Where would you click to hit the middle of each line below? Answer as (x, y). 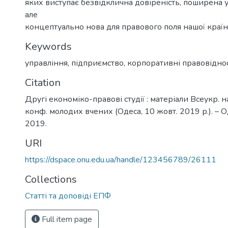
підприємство (97, 63)
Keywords (48, 46)
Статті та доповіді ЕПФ (68, 196)
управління (46, 63)
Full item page (66, 219)
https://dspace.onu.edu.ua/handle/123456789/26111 (121, 160)
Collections (51, 179)
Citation (43, 82)
